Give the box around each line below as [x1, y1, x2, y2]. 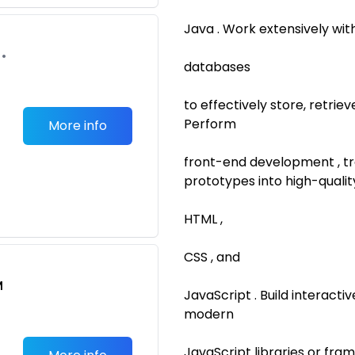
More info [48, 116, 107, 135]
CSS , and [184, 248, 240, 266]
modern [184, 305, 234, 323]
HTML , [184, 210, 223, 228]
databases [184, 58, 250, 76]
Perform [184, 115, 236, 133]
